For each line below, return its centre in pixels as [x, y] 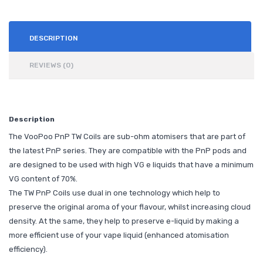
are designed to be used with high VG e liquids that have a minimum [131, 164]
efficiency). [28, 249]
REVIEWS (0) [51, 65]
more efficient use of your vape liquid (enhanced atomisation [119, 235]
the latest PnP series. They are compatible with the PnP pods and [128, 150]
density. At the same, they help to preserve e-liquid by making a [124, 221]
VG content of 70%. [43, 178]
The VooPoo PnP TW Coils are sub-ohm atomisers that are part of [127, 136]
